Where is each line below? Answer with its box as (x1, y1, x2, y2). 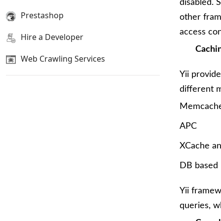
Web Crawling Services (21, 53, 105, 64)
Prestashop (21, 10, 64, 21)
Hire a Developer (21, 32, 83, 42)
